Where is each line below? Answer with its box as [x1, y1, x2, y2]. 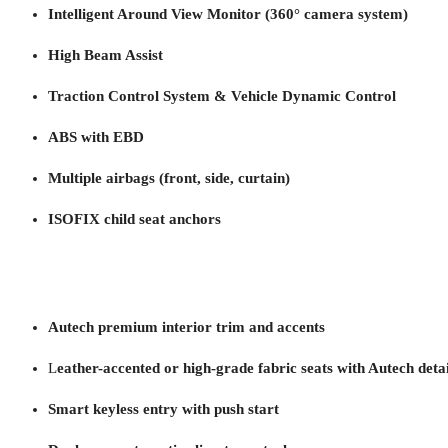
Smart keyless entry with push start [48, 400, 279, 417]
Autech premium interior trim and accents [48, 318, 325, 335]
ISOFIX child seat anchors [48, 210, 221, 227]
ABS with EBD [48, 128, 144, 145]
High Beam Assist [48, 46, 163, 63]
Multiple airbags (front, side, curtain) [48, 169, 290, 186]
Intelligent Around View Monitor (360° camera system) [48, 5, 408, 22]
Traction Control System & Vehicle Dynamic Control [48, 87, 396, 104]
